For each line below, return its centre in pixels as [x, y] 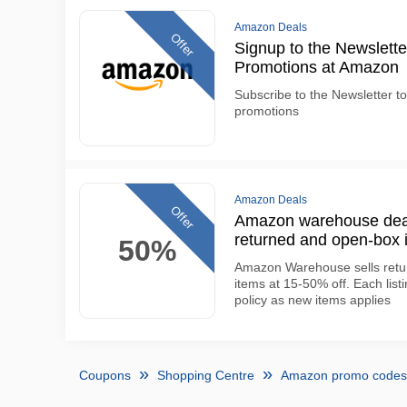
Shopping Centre [206, 375]
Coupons [105, 375]
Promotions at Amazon [317, 67]
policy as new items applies [313, 300]
